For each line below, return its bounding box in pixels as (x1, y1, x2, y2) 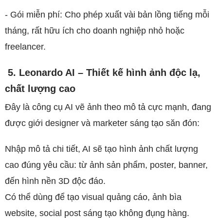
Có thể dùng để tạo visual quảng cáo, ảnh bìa (5, 192, 182, 202)
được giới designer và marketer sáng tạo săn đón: (5, 118, 200, 128)
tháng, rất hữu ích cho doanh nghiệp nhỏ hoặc (5, 26, 184, 36)
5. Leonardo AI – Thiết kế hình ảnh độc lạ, (8, 67, 200, 78)
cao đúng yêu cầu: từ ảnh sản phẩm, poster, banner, (5, 160, 208, 170)
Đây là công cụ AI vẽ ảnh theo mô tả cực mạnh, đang (5, 102, 211, 112)
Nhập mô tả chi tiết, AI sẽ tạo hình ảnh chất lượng (5, 144, 198, 154)
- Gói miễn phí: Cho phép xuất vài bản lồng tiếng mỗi (5, 10, 209, 19)
